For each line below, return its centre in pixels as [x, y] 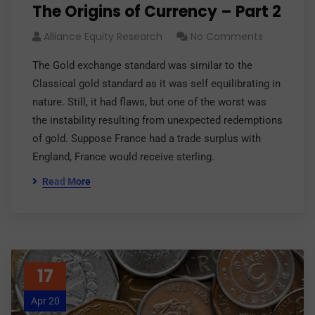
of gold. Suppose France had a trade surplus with [147, 139]
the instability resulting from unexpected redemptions [157, 120]
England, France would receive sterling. [123, 157]
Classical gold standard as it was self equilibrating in [156, 84]
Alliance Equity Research [103, 37]
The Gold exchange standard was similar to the [142, 65]
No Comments [227, 37]
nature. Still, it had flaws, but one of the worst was [149, 102]
